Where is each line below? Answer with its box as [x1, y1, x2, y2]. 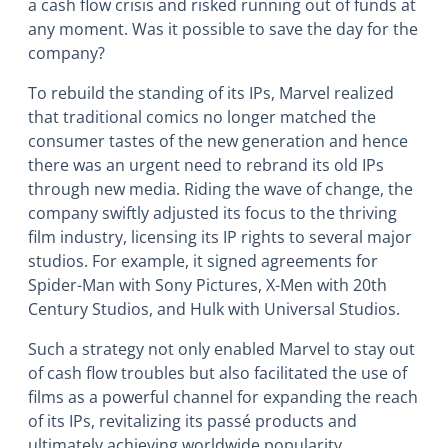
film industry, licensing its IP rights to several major [28, 226, 412, 249]
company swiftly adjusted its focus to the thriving [28, 202, 397, 225]
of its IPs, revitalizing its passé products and [28, 410, 357, 433]
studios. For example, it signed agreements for [28, 250, 378, 273]
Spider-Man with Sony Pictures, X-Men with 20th [28, 274, 387, 297]
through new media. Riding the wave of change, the [28, 178, 413, 201]
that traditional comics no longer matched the [28, 106, 376, 129]
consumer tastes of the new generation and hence [28, 130, 408, 153]
